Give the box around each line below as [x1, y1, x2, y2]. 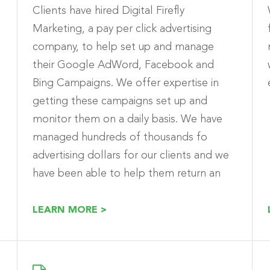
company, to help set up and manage [33, 41, 214, 52]
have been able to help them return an [33, 168, 221, 179]
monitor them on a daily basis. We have [33, 113, 222, 125]
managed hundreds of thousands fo [33, 131, 207, 143]
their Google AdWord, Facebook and [33, 59, 214, 71]
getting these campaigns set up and [33, 95, 207, 107]
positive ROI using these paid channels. [33, 186, 221, 197]
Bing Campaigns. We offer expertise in [33, 77, 219, 89]
